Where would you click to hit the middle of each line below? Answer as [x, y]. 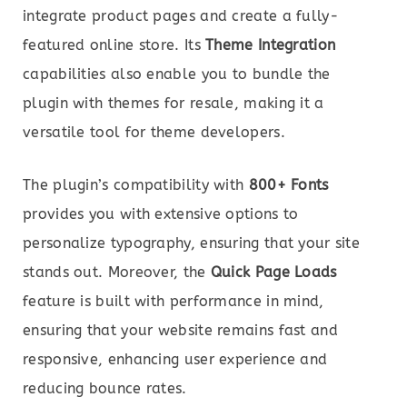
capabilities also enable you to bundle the [177, 74]
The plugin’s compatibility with [136, 184]
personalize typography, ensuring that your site [192, 243]
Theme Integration [271, 45]
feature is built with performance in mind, [174, 301]
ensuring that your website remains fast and [180, 330]
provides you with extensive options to [161, 213]
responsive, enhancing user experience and [175, 359]
